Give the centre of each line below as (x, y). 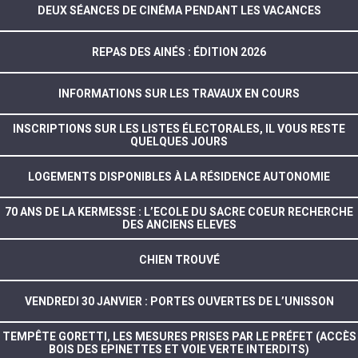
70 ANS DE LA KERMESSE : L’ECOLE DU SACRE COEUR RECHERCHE (179, 211)
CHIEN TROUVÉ (179, 259)
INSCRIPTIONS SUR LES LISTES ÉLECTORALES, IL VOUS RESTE (179, 128)
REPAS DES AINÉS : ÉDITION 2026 (179, 52)
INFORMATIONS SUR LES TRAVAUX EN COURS (179, 93)
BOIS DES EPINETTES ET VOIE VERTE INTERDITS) (179, 349)
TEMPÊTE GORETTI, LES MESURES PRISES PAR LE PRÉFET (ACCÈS (179, 336)
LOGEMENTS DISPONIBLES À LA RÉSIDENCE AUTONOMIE (179, 176)
